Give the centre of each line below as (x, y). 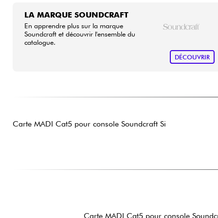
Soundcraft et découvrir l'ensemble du (80, 34)
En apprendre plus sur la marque (73, 25)
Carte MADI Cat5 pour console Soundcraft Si (89, 124)
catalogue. (40, 42)
